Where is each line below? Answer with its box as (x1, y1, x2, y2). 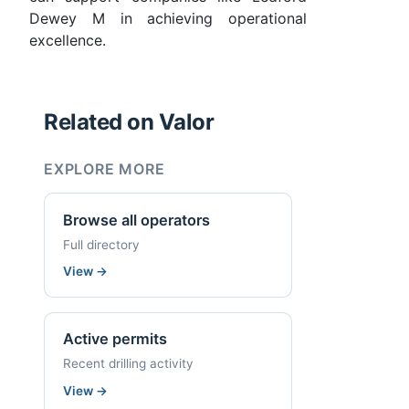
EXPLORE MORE (44, 160, 165, 179)
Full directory (63, 236, 140, 252)
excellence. (29, 31, 106, 50)
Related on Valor (44, 109, 215, 136)
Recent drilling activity (63, 355, 194, 371)
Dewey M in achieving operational (29, 9, 307, 28)
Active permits (63, 330, 167, 349)
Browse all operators (63, 210, 210, 229)
